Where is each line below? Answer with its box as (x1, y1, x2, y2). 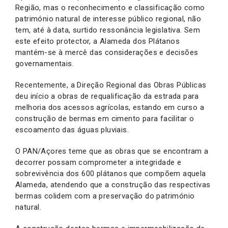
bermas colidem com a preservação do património (15, 191, 195, 201)
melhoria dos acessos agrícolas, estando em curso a (15, 102, 204, 112)
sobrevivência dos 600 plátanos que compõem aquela (15, 168, 206, 178)
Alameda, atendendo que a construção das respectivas (15, 180, 211, 189)
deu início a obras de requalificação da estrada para (15, 91, 199, 101)
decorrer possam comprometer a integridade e (15, 157, 182, 167)
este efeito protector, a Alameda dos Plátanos (15, 36, 180, 46)
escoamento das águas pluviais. (15, 125, 129, 134)
